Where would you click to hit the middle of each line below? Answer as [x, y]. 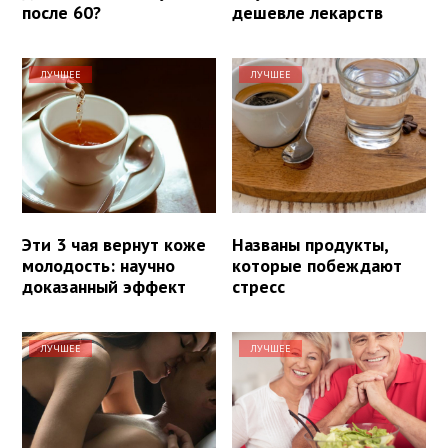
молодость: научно [98, 265]
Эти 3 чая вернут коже [114, 244]
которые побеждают [317, 265]
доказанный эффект [104, 286]
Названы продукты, [310, 244]
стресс [259, 286]
